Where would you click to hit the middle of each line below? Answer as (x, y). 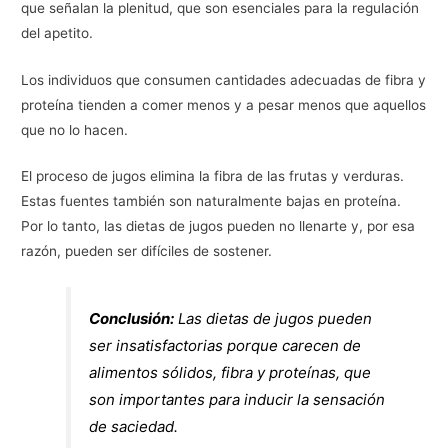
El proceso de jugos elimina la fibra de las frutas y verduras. (213, 176)
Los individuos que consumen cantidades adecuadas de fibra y (224, 79)
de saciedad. (134, 427)
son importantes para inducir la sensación (237, 400)
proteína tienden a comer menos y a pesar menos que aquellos (224, 104)
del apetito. (57, 32)
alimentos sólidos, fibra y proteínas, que (230, 373)
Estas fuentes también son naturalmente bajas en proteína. (211, 201)
